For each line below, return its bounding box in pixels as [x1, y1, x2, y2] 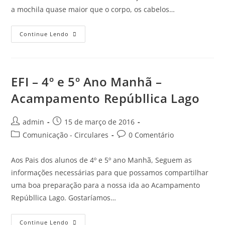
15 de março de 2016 [64, 117, 135, 127]
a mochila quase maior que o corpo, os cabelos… [11, 4, 175, 14]
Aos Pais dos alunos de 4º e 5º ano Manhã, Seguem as [11, 155, 192, 165]
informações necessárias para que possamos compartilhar [11, 167, 209, 177]
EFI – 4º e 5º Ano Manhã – [11, 73, 162, 90]
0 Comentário [129, 130, 174, 140]
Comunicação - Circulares [23, 130, 109, 140]
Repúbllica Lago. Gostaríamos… [11, 192, 117, 202]
